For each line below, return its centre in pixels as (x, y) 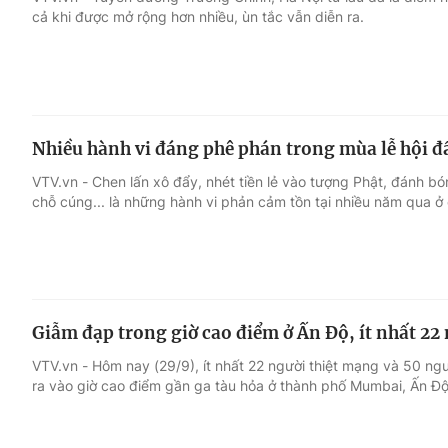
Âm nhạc (67, 173)
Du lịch (305, 135)
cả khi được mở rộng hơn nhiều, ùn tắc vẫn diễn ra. (198, 16)
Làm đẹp (313, 173)
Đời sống (313, 97)
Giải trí (58, 97)
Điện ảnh (67, 135)
